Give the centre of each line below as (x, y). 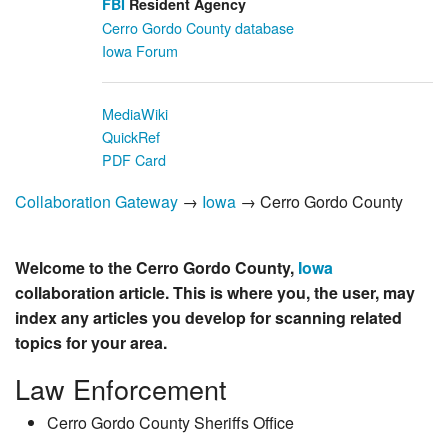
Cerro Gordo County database (198, 27)
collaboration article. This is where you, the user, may (215, 292)
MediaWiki (135, 113)
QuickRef (131, 136)
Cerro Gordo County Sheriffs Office (170, 422)
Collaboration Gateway (96, 201)
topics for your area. (91, 342)
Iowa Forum (140, 50)
